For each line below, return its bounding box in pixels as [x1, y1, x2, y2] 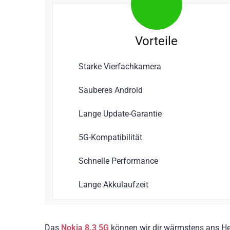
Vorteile [135, 33, 178, 48]
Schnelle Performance [79, 156, 158, 166]
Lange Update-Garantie [79, 108, 162, 119]
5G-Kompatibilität [79, 132, 142, 142]
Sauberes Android [79, 85, 143, 95]
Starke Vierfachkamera [79, 61, 161, 71]
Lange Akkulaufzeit [79, 179, 148, 189]
